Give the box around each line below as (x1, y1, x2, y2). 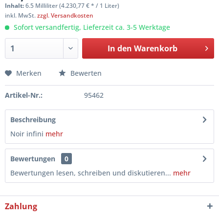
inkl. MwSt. (5, 11, 37, 20)
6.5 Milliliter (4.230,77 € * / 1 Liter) (25, 1, 119, 10)
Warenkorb (133, 43, 177, 54)
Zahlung (5, 201, 37, 212)
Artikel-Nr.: (5, 90, 43, 100)
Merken (16, 68, 42, 78)
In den (107, 43, 132, 54)
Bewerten (68, 68, 102, 78)
